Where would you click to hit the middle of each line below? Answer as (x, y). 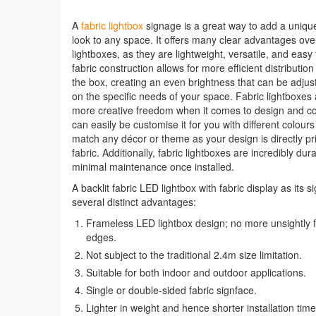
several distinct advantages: (134, 202)
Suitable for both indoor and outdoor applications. (196, 272)
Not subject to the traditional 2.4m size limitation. (194, 255)
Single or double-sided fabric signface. (171, 290)
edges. (101, 237)
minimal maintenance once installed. (153, 166)
